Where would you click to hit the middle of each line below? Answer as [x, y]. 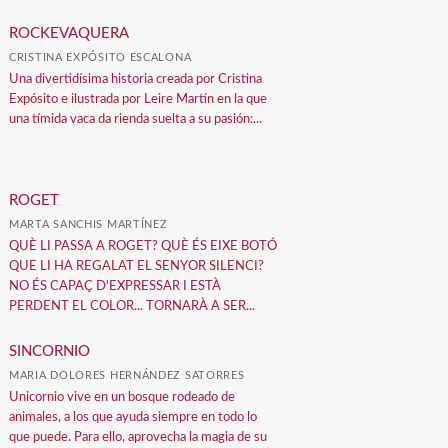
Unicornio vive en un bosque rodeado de [122, 397]
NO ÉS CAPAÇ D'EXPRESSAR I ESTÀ [115, 286]
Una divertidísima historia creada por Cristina [136, 79]
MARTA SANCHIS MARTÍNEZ [88, 224]
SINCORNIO [50, 351]
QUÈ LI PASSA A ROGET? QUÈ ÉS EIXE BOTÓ [143, 246]
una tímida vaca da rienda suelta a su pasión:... [136, 119]
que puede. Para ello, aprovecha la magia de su [138, 437]
